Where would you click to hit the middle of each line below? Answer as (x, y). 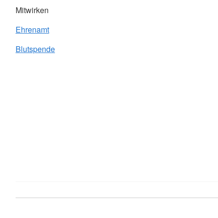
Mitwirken (32, 10)
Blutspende (35, 49)
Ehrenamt (32, 30)
